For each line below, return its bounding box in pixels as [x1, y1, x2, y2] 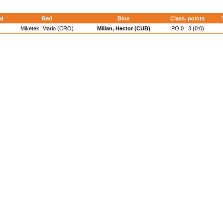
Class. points [170, 15, 205, 21]
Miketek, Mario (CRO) [20, 25, 74, 31]
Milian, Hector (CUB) [97, 25, 150, 31]
